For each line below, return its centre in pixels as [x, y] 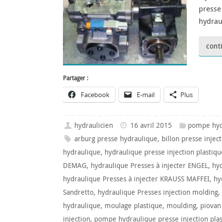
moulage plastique [134, 205]
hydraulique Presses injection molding [158, 192]
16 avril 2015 [151, 125]
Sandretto [78, 192]
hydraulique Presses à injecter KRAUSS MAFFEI [136, 179]
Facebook [95, 95]
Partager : [76, 78]
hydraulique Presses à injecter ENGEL [149, 165]
